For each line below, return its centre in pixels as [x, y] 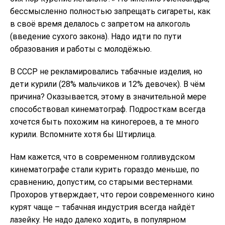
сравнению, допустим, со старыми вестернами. [102, 182]
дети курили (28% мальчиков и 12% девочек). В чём [107, 84]
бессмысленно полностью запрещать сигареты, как [110, 11]
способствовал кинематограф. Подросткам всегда [108, 109]
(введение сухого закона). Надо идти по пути [96, 36]
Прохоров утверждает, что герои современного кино [112, 194]
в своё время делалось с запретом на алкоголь [100, 24]
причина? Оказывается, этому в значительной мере [108, 96]
